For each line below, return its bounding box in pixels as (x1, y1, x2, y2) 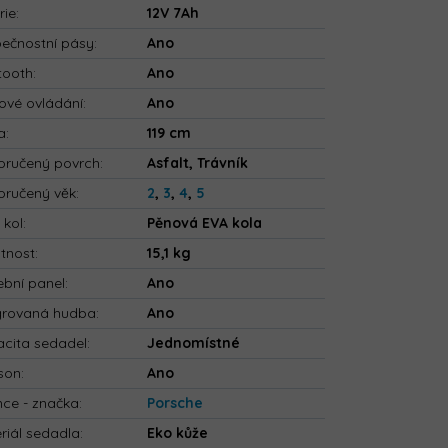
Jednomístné (147, 334, 241, 353)
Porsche (147, 394, 204, 413)
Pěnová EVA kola (147, 214, 263, 233)
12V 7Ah (147, 4, 200, 23)
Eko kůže (147, 424, 209, 443)
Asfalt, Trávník (147, 154, 249, 173)
